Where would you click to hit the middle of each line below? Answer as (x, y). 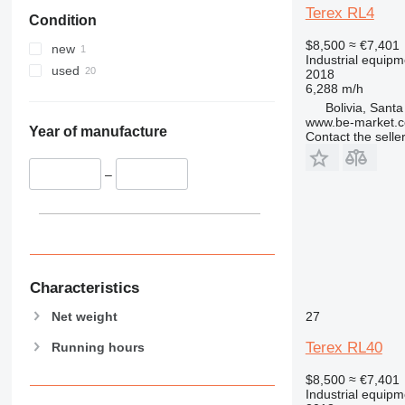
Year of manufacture (98, 132)
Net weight (84, 316)
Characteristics (84, 287)
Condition (62, 21)
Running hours (98, 347)
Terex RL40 (344, 347)
